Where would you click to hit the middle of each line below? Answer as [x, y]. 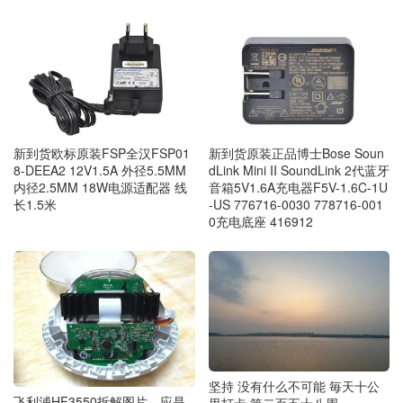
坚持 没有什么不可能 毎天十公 [294, 386]
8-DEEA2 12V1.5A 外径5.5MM [100, 170]
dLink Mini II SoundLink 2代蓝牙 [299, 170]
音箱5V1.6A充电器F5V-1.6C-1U [298, 188]
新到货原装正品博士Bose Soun [296, 153]
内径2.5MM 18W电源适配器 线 [100, 187]
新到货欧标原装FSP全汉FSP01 [102, 152]
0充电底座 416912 [260, 222]
